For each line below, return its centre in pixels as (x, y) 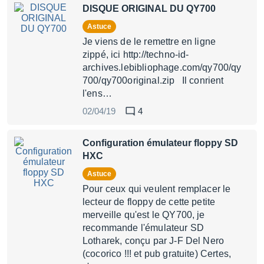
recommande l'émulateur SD (143, 228)
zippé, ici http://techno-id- (136, 55)
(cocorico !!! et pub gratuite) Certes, (157, 254)
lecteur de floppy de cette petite (149, 202)
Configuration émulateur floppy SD (160, 143)
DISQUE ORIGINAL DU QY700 (149, 9)
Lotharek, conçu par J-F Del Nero (154, 241)
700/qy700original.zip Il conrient (153, 80)
